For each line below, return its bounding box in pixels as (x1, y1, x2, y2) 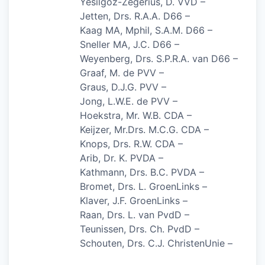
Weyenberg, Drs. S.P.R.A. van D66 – (80, 52, 238, 64)
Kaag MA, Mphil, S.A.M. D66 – (80, 24, 212, 36)
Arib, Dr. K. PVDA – (80, 151, 163, 164)
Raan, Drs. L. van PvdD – (80, 208, 189, 221)
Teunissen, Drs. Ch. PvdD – (80, 222, 199, 235)
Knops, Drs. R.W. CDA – (80, 137, 183, 150)
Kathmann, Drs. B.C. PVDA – (80, 166, 204, 178)
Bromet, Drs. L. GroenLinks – (80, 180, 207, 192)
